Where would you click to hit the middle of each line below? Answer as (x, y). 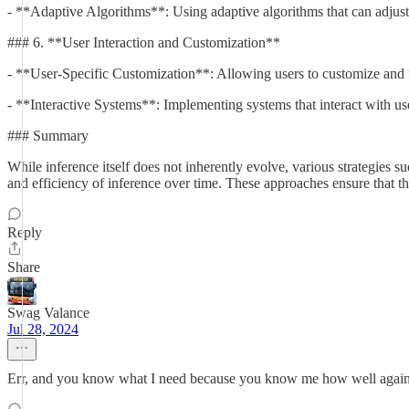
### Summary (48, 136)
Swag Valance (48, 313)
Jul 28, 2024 (43, 329)
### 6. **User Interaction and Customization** (144, 42)
